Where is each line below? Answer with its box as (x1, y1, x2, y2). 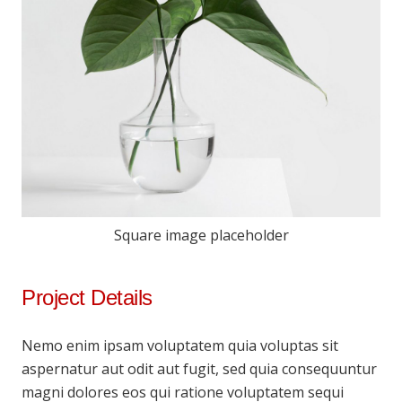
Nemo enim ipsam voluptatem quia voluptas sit (22, 336, 338, 356)
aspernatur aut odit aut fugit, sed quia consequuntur (22, 359, 377, 380)
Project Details (22, 285, 153, 310)
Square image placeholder (113, 225, 289, 246)
